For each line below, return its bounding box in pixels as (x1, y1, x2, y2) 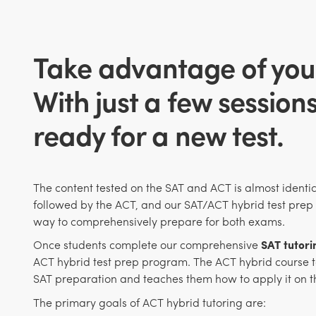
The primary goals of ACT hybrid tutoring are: (33, 293, 267, 310)
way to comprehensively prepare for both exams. (33, 212, 286, 229)
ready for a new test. (33, 113, 284, 154)
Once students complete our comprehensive (33, 236, 262, 253)
